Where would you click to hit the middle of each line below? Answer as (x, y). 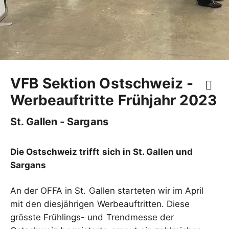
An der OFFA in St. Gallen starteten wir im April (107, 191)
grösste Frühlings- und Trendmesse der (92, 217)
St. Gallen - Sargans (59, 122)
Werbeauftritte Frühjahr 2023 (114, 100)
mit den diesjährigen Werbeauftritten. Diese (100, 204)
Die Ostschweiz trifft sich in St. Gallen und (102, 152)
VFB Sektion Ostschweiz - (102, 83)
